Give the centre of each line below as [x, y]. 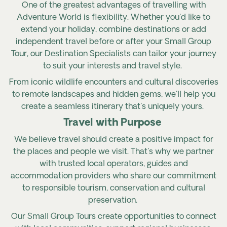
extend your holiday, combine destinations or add [113, 30]
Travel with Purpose [112, 123]
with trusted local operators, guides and [113, 164]
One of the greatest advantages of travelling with [113, 6]
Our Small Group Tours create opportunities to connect [113, 217]
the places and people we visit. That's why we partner [113, 152]
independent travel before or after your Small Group [113, 42]
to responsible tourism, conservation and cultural [113, 188]
